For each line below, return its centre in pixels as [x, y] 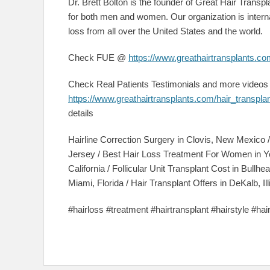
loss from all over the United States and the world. [165, 31]
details [81, 113]
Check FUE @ [98, 57]
